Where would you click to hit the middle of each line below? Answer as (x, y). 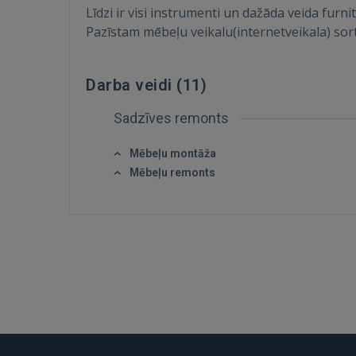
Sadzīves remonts (173, 118)
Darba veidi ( (134, 85)
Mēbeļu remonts (172, 172)
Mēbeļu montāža (173, 153)
